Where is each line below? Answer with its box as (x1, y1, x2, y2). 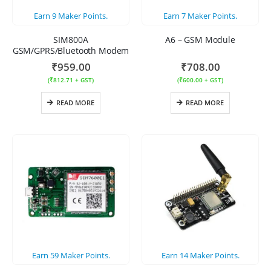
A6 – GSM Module (165, 33, 235, 45)
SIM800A (53, 33, 88, 45)
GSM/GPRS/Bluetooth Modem (12, 44, 129, 56)
